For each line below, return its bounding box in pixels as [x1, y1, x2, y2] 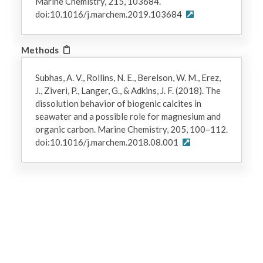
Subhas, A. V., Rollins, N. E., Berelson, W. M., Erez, [35, 72, 221, 83]
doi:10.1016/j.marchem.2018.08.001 [35, 137, 180, 148]
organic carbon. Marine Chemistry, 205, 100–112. [35, 124, 228, 135]
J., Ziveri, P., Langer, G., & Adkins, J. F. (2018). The [35, 85, 221, 96]
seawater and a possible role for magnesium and [35, 111, 221, 122]
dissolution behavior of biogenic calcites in [35, 98, 201, 109]
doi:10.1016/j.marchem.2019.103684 [35, 9, 184, 20]
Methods [21, 44, 59, 55]
